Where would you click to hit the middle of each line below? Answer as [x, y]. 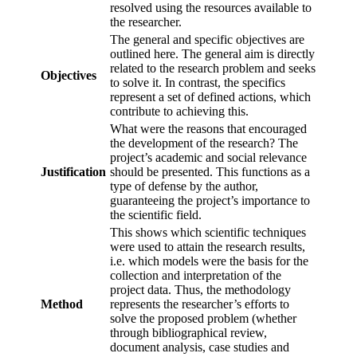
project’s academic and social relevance [208, 158]
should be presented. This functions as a [210, 172]
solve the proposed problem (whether [203, 319]
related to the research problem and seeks [213, 69]
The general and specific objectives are [207, 40]
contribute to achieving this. [179, 112]
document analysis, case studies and [200, 347]
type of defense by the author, [184, 186]
